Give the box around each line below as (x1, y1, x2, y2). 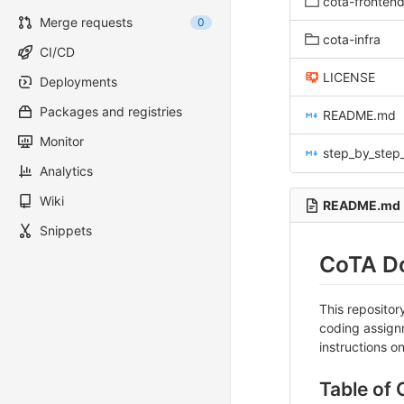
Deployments (40, 74, 117, 89)
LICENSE (323, 69, 375, 85)
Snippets (40, 223, 92, 238)
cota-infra (323, 32, 381, 47)
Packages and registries (40, 104, 182, 119)
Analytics (40, 163, 93, 179)
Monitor (40, 133, 84, 149)
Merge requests (40, 14, 133, 30)
